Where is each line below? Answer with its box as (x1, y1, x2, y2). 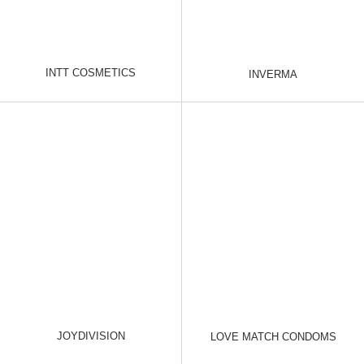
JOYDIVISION (56, 329, 125, 342)
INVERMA (249, 67, 297, 80)
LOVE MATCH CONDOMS (210, 331, 336, 344)
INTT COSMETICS (45, 67, 136, 80)
